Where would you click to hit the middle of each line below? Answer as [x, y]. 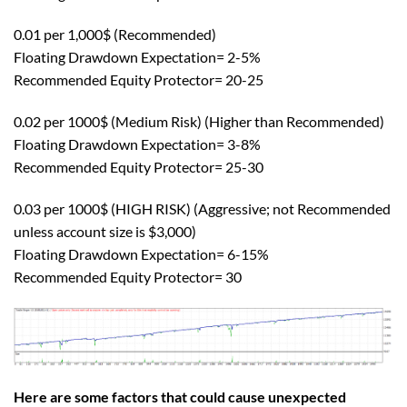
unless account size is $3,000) [105, 232]
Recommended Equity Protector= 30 [128, 277]
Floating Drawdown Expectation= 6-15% [141, 254]
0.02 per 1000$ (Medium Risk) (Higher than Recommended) [199, 122]
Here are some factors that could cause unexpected [180, 397]
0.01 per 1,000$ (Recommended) [115, 35]
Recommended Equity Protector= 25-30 [139, 167]
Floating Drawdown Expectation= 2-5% [137, 57]
